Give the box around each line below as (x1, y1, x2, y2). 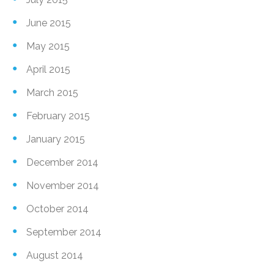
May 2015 (26, 40, 70, 52)
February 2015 (26, 109, 90, 122)
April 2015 (26, 63, 70, 75)
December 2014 (26, 156, 98, 168)
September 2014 (26, 226, 102, 238)
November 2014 (26, 179, 99, 191)
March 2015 (26, 86, 78, 98)
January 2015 (26, 133, 85, 145)
